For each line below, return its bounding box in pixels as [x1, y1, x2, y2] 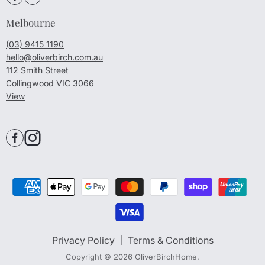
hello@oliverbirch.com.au [6, 51, 103, 62]
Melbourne [6, 15, 56, 29]
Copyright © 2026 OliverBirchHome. [66, 251, 199, 261]
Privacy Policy [51, 234, 115, 246]
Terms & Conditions [127, 234, 214, 246]
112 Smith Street [6, 64, 69, 75]
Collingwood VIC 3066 [6, 77, 94, 88]
